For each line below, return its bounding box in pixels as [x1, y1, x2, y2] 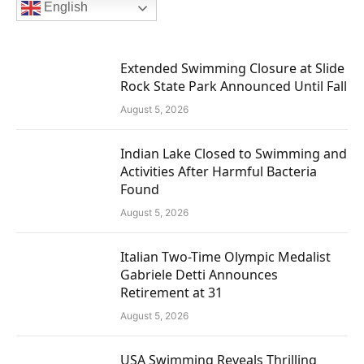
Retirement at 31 [120, 284, 223, 302]
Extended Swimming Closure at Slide [120, 59, 344, 78]
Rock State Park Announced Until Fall [120, 77, 347, 96]
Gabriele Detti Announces [120, 266, 278, 284]
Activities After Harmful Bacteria [120, 162, 317, 181]
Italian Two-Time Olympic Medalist [120, 248, 331, 266]
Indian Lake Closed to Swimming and [120, 145, 347, 163]
